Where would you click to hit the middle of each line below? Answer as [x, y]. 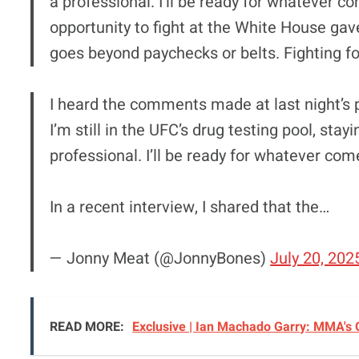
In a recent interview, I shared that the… [190, 207]
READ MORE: [87, 327]
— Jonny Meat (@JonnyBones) [160, 258]
